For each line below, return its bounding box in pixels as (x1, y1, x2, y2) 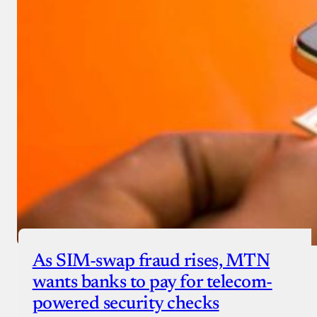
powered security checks (32, 295, 219, 314)
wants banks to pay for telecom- (32, 274, 272, 293)
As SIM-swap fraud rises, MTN (32, 253, 270, 272)
